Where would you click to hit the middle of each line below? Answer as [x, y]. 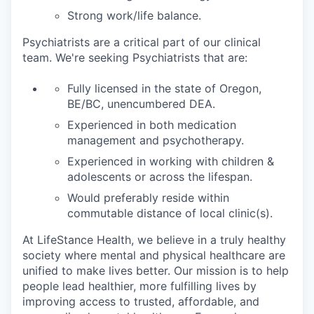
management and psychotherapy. [156, 141]
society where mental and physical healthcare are [154, 255]
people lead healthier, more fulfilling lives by [139, 286]
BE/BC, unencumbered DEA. [141, 104]
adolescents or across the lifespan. [160, 177]
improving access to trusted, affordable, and [141, 302]
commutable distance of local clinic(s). [170, 213]
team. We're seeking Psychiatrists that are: [135, 58]
